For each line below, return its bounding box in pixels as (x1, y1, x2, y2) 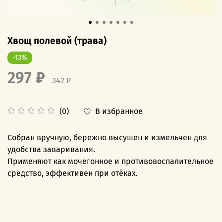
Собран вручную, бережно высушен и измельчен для (7, 132, 207, 142)
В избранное (95, 106, 143, 116)
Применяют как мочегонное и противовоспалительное (7, 156, 214, 166)
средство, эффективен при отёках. (7, 168, 138, 178)
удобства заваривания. (7, 144, 95, 154)
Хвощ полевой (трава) (7, 35, 107, 47)
